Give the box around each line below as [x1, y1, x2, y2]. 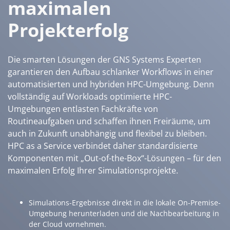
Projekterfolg [8, 17, 128, 43]
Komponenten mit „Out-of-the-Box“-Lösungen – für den [8, 152, 221, 164]
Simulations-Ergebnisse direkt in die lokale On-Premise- [29, 198, 221, 207]
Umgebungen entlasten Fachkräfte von [8, 103, 158, 114]
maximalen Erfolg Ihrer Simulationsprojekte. [8, 165, 178, 176]
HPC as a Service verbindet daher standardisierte [8, 140, 198, 151]
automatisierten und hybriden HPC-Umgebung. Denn [8, 79, 214, 90]
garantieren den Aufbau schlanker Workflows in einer [8, 66, 214, 78]
